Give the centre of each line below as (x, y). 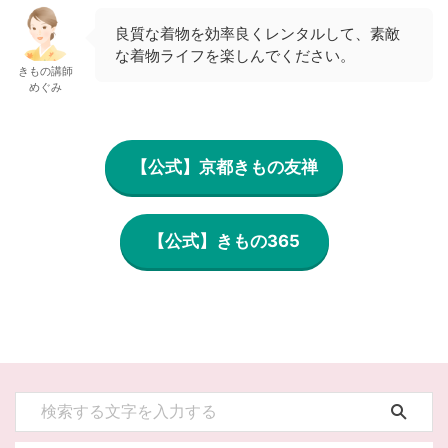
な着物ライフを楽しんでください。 (235, 55)
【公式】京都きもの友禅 (224, 166)
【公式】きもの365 (224, 240)
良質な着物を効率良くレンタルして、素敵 (257, 33)
